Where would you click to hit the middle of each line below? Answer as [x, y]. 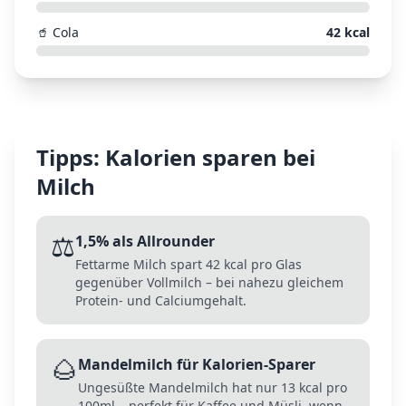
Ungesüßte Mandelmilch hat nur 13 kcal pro [213, 387]
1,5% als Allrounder [145, 241]
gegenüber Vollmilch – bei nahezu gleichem [209, 282]
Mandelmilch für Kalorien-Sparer [197, 364]
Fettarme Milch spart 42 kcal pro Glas [188, 264]
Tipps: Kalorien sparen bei [176, 157]
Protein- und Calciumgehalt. [161, 300]
